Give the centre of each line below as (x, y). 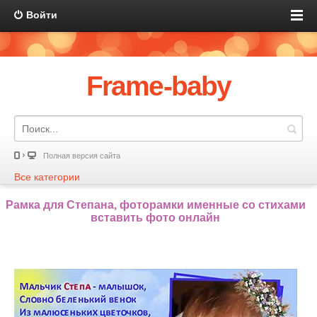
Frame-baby (158, 86)
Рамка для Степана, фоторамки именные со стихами (155, 205)
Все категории (47, 177)
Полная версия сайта (82, 156)
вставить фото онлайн (155, 218)
